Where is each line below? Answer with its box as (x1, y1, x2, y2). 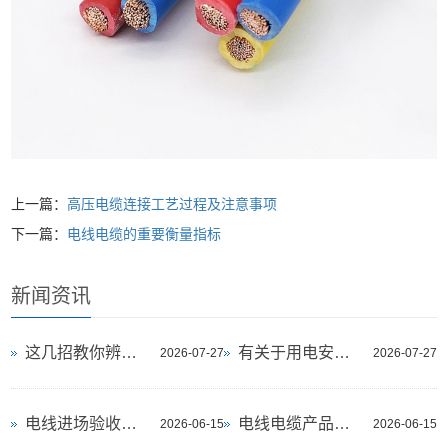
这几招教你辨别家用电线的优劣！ (121, 344, 138, 362)
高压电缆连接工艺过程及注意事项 (67, 196, 278, 213)
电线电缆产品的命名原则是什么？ (334, 415, 350, 433)
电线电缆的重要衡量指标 (67, 226, 222, 243)
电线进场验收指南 (121, 415, 138, 433)
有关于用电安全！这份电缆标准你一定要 (334, 344, 350, 362)
